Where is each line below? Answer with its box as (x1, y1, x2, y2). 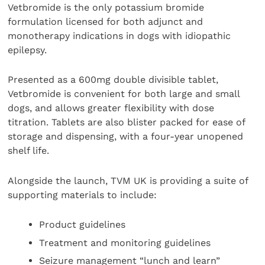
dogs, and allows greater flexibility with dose (8, 102, 215, 114)
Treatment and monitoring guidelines (39, 237, 211, 248)
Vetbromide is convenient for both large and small (8, 88, 240, 100)
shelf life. (8, 145, 50, 157)
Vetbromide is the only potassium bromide (8, 1, 205, 13)
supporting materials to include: (8, 189, 157, 201)
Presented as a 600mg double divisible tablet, (8, 74, 219, 86)
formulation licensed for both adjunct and (8, 15, 203, 27)
